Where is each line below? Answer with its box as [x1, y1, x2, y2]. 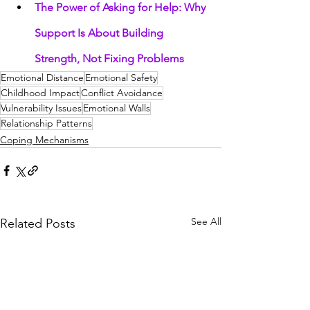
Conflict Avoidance [81, 86, 163, 99]
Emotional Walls [83, 101, 150, 114]
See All [191, 215, 221, 228]
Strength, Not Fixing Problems [35, 51, 184, 65]
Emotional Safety [85, 71, 157, 84]
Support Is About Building [35, 26, 166, 39]
